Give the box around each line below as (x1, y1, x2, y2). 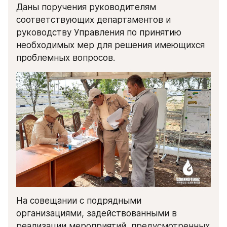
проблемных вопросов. (16, 53, 115, 63)
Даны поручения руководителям (16, 2, 156, 13)
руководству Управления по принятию (16, 27, 181, 38)
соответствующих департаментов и (16, 15, 171, 25)
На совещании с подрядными (16, 195, 141, 206)
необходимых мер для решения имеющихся (16, 40, 205, 51)
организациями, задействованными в (16, 208, 177, 218)
